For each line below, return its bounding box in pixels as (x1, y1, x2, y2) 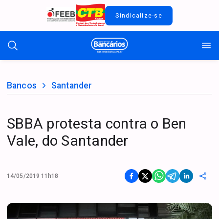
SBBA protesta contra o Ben (7, 115, 187, 132)
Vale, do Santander (7, 132, 129, 150)
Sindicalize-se (115, 12, 162, 19)
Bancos (7, 81, 37, 91)
